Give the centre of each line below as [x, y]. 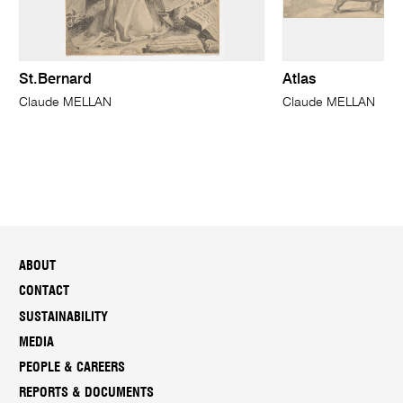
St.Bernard [56, 81]
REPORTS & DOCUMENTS [87, 393]
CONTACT [45, 291]
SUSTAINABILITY [64, 317]
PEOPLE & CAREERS [72, 368]
